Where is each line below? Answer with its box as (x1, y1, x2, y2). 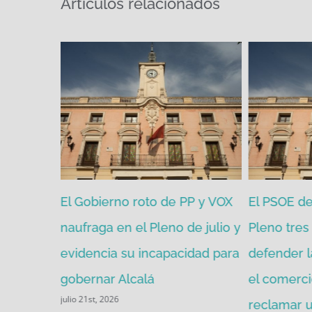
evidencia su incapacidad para (60, 245, 240, 260)
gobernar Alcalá (60, 271, 155, 286)
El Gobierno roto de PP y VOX (60, 194, 233, 209)
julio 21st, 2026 (60, 293, 119, 306)
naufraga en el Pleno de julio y (60, 219, 241, 235)
